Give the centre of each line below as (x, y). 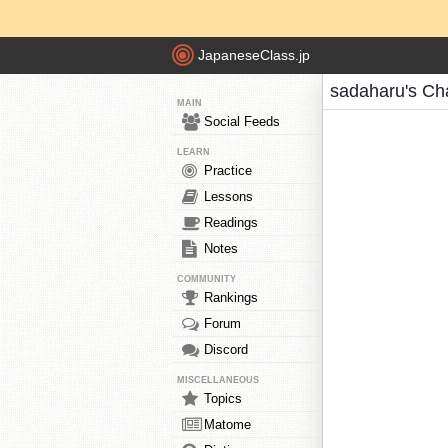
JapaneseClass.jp (254, 55)
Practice (228, 170)
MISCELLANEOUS (218, 380)
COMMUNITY (206, 279)
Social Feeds (242, 121)
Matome (227, 424)
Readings (231, 222)
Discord (226, 349)
